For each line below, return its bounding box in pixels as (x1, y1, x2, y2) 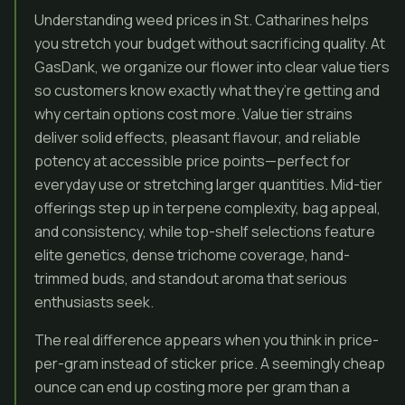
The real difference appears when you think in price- (34, 330, 379, 350)
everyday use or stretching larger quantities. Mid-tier (34, 174, 382, 194)
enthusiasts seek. (34, 292, 154, 312)
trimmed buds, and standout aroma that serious (34, 268, 347, 288)
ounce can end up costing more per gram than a (34, 377, 350, 397)
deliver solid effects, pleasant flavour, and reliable (34, 127, 361, 147)
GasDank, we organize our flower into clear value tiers (34, 57, 390, 77)
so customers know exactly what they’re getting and (34, 80, 380, 100)
